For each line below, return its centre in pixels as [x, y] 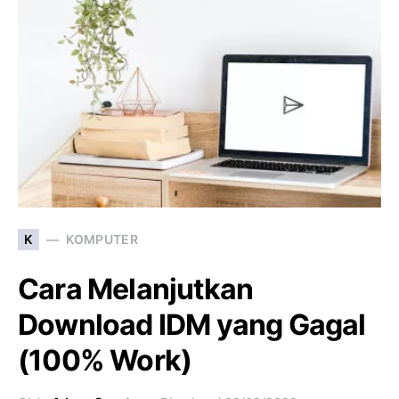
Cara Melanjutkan [136, 289]
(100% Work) [105, 360]
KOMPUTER [102, 240]
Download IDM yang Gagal [192, 324]
